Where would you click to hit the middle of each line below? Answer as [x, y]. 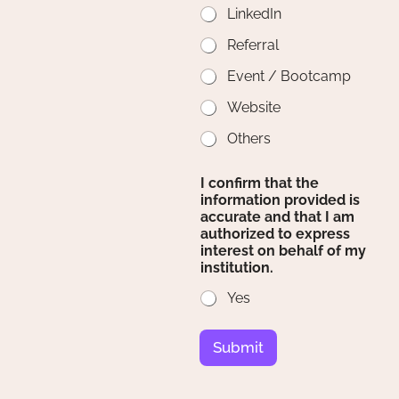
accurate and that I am [277, 217]
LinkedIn [254, 14]
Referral [253, 45]
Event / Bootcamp [289, 77]
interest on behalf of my [283, 251]
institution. [237, 268]
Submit [238, 348]
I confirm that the [260, 183]
